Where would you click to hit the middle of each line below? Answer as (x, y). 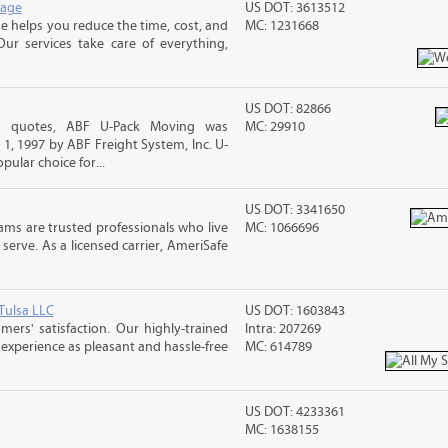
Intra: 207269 (283, 329)
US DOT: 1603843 (295, 311)
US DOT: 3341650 (295, 210)
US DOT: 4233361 (295, 412)
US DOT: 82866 (288, 109)
